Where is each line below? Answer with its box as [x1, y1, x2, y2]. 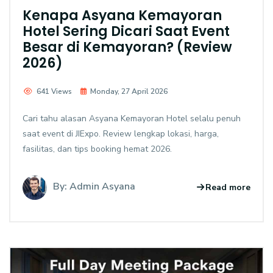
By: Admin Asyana [53, 180, 135, 194]
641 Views [37, 86, 72, 96]
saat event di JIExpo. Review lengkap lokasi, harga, [23, 127, 219, 140]
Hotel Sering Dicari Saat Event [23, 21, 230, 41]
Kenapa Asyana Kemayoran [23, 5, 222, 25]
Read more [205, 182, 250, 194]
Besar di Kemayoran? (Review [23, 37, 232, 57]
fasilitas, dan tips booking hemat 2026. [23, 143, 172, 155]
